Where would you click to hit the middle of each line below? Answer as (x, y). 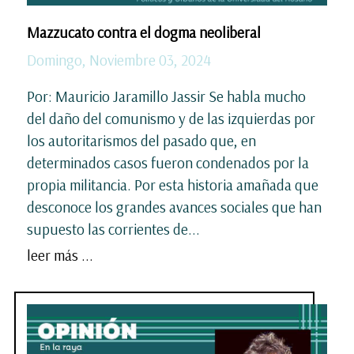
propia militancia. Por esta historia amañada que (173, 185)
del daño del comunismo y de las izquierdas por (171, 118)
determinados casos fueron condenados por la (168, 162)
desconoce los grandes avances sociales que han (174, 207)
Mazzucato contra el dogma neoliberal (145, 32)
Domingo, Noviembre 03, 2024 (119, 60)
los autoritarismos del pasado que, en (141, 140)
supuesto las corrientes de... (113, 229)
